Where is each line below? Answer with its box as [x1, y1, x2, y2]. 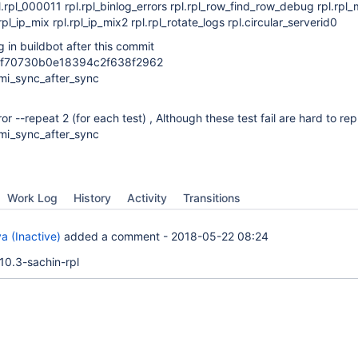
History [74, 191, 111, 205]
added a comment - [61, 229, 171, 243]
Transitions [183, 191, 241, 205]
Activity [127, 191, 167, 205]
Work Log [7, 191, 58, 205]
